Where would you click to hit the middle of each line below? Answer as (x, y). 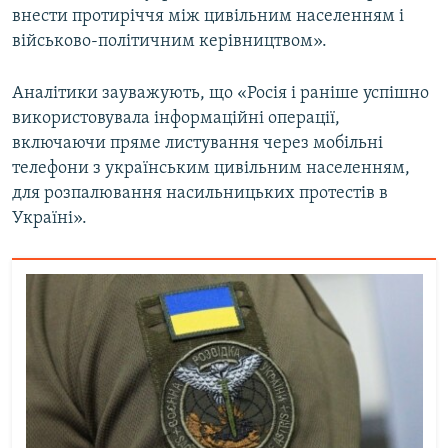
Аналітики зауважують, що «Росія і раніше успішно (220, 94)
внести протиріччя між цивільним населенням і (208, 17)
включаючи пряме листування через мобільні (197, 144)
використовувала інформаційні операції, (176, 119)
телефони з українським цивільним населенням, (211, 169)
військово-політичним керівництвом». (169, 42)
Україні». (49, 219)
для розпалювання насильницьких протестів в (200, 194)
